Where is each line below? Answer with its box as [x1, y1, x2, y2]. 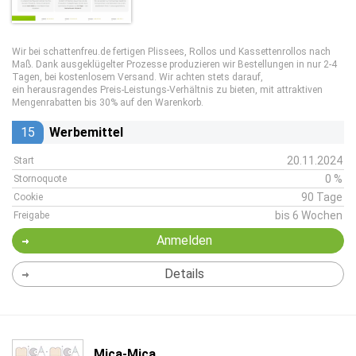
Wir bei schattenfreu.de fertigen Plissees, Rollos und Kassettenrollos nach [12, 46, 331, 57]
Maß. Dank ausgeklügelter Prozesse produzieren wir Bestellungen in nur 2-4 [12, 59, 337, 70]
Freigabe [14, 210, 49, 221]
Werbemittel [49, 125, 123, 140]
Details [164, 266, 204, 281]
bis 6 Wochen [275, 209, 342, 222]
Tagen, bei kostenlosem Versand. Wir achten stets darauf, [12, 72, 263, 83]
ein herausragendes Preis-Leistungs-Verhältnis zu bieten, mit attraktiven [12, 84, 323, 95]
